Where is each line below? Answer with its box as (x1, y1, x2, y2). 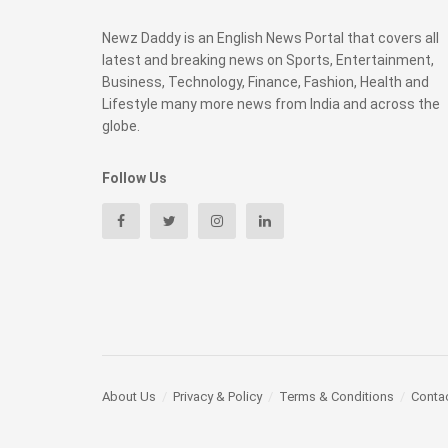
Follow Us (102, 169, 167, 186)
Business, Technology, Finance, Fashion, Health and (102, 73, 429, 90)
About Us (102, 389, 156, 405)
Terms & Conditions (279, 389, 394, 405)
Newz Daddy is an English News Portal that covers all (102, 29, 439, 46)
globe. (102, 117, 140, 134)
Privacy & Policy (173, 389, 262, 405)
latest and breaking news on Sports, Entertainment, (102, 51, 434, 68)
